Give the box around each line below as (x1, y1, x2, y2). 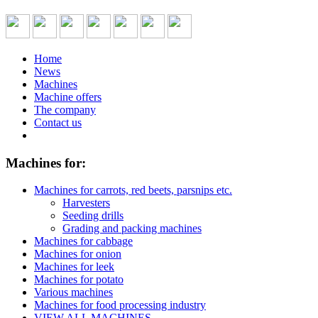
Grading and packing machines (62, 222, 202, 235)
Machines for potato (34, 273, 124, 286)
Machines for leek (34, 261, 114, 273)
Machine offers (34, 90, 102, 103)
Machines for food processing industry (34, 299, 206, 312)
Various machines (34, 286, 113, 299)
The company (34, 103, 96, 116)
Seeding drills (62, 209, 124, 222)
